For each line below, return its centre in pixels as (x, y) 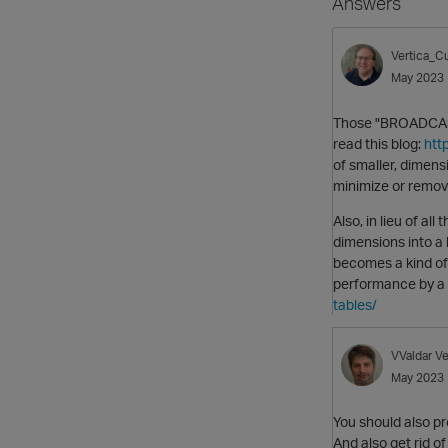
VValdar (411, 355)
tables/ (355, 304)
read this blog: (378, 143)
